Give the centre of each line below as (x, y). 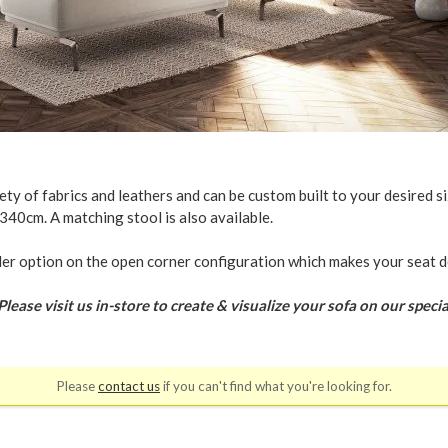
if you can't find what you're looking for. (276, 386)
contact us (129, 386)
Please (77, 386)
